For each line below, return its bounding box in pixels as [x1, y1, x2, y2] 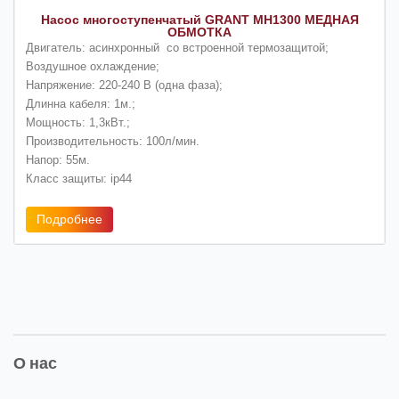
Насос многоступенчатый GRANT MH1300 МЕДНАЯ [40, 12, 359, 27]
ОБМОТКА [167, 24, 232, 39]
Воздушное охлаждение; [26, 59, 159, 73]
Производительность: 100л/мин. [26, 134, 199, 148]
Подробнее [37, 211, 102, 226]
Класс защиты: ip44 [26, 171, 132, 185]
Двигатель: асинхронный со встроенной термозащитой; [26, 40, 329, 54]
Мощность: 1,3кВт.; [26, 115, 130, 129]
